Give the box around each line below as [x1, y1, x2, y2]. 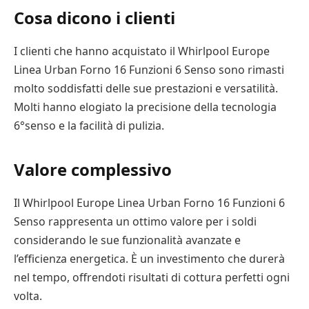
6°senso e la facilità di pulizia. [14, 117, 164, 133]
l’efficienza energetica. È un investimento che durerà [14, 251, 285, 267]
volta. [14, 288, 42, 304]
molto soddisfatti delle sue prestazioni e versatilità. [14, 80, 278, 96]
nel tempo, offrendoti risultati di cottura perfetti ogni [14, 270, 290, 286]
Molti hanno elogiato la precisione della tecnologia [14, 99, 277, 114]
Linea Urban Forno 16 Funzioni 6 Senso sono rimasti [14, 61, 284, 77]
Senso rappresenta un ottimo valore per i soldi [14, 214, 257, 230]
